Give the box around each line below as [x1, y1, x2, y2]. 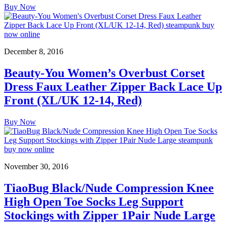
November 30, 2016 [4, 162, 68, 171]
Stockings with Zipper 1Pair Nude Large [4, 209, 215, 222]
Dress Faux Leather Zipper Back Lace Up [4, 80, 222, 94]
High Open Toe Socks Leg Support [4, 195, 183, 209]
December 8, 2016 [4, 47, 63, 56]
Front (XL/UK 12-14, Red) [4, 94, 142, 107]
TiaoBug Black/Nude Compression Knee [4, 181, 214, 195]
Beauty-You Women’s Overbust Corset [4, 66, 205, 80]
